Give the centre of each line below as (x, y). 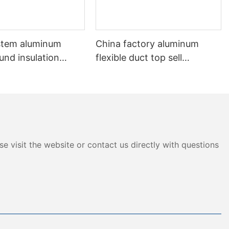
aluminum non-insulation (149, 72)
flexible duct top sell (139, 58)
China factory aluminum (147, 44)
